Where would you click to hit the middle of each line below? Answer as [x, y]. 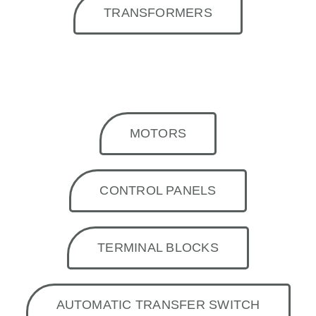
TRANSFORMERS [158, 12]
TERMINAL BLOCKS [158, 247]
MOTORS [158, 133]
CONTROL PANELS [158, 190]
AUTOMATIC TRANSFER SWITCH [158, 304]
